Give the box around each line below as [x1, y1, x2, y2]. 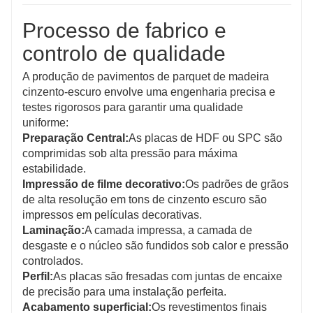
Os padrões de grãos [185, 177, 289, 190]
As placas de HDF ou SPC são [129, 131, 282, 144]
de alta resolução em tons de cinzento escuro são [22, 193, 267, 205]
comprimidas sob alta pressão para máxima [22, 147, 238, 159]
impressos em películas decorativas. [22, 208, 202, 221]
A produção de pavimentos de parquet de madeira [22, 70, 269, 82]
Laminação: [22, 224, 85, 236]
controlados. [22, 254, 83, 267]
